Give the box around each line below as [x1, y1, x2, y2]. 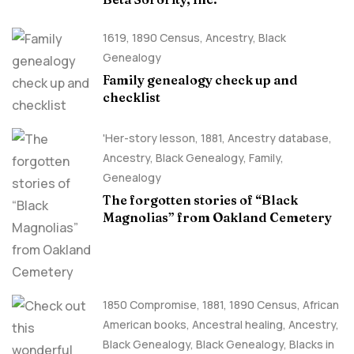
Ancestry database [228, 130, 329, 145]
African [303, 297, 339, 312]
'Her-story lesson [103, 130, 195, 145]
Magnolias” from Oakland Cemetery [103, 209, 332, 225]
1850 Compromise [103, 297, 197, 312]
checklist [103, 89, 160, 105]
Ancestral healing [192, 317, 283, 332]
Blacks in [289, 337, 334, 352]
